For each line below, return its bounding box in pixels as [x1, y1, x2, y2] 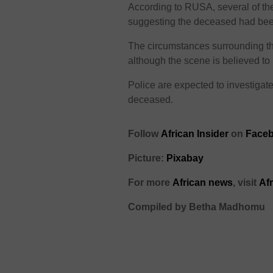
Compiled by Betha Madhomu [128, 202, 266, 213]
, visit [233, 177, 260, 188]
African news [172, 177, 233, 188]
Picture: [128, 153, 167, 164]
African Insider [161, 129, 229, 140]
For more [128, 177, 173, 188]
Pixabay [166, 153, 204, 164]
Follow [128, 129, 161, 140]
